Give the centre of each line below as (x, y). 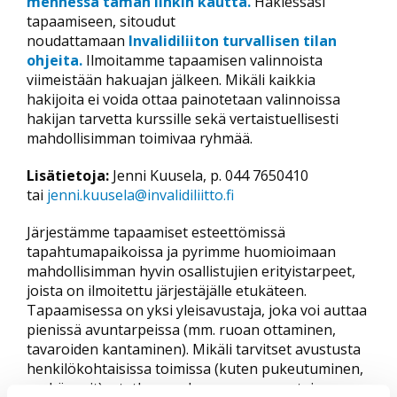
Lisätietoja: (68, 175)
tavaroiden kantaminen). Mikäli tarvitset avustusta (194, 349)
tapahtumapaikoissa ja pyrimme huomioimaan (181, 252)
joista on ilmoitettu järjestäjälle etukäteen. (167, 291)
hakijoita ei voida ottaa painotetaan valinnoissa (183, 99)
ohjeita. (54, 60)
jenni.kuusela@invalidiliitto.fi (140, 195)
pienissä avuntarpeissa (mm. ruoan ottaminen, (181, 330)
